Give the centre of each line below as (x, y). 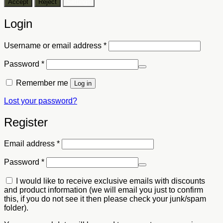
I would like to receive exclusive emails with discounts (110, 181)
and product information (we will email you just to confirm (104, 190)
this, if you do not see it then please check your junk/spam (105, 199)
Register (26, 122)
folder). (16, 208)
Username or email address (54, 45)
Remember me (42, 83)
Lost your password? (41, 101)
